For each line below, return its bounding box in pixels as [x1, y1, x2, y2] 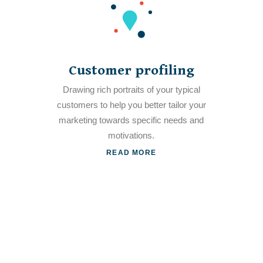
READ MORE [106, 148, 156, 157]
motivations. [108, 130, 155, 140]
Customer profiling [68, 62, 194, 79]
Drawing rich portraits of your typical [62, 85, 200, 95]
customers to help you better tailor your [56, 100, 206, 110]
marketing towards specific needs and [59, 115, 204, 125]
